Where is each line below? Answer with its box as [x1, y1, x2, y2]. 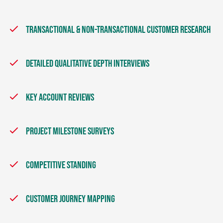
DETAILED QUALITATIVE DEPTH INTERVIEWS [26, 58, 149, 70]
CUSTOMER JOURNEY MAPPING [26, 193, 115, 205]
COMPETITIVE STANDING [26, 159, 96, 171]
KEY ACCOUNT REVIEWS [26, 92, 94, 104]
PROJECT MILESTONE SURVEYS [26, 125, 114, 137]
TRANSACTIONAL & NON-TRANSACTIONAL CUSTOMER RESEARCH [26, 24, 211, 36]
